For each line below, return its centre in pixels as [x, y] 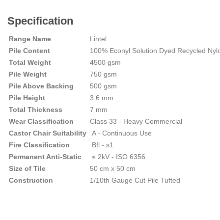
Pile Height [27, 98]
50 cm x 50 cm [114, 168]
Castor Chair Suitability [48, 133]
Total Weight [30, 62]
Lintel [98, 39]
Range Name [30, 39]
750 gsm [103, 74]
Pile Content [30, 51]
